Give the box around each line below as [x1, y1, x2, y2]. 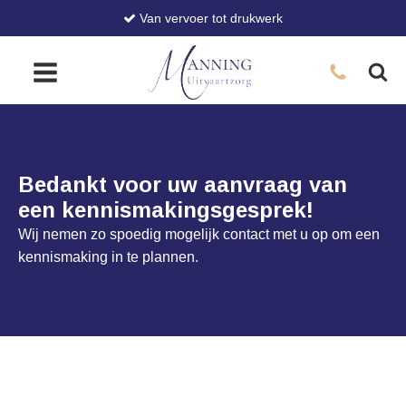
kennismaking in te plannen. [18, 249, 198, 265]
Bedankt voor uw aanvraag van [18, 172, 347, 197]
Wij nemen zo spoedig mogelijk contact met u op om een [18, 227, 380, 242]
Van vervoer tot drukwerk [136, 11, 283, 25]
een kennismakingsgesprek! [18, 198, 314, 222]
